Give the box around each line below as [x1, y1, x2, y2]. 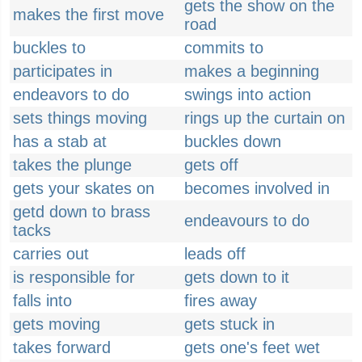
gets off [184, 156, 238, 174]
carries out [13, 245, 89, 263]
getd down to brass [13, 203, 150, 221]
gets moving [13, 315, 100, 333]
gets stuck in [184, 315, 275, 333]
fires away [184, 292, 257, 309]
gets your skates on [13, 179, 154, 197]
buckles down [184, 133, 281, 150]
